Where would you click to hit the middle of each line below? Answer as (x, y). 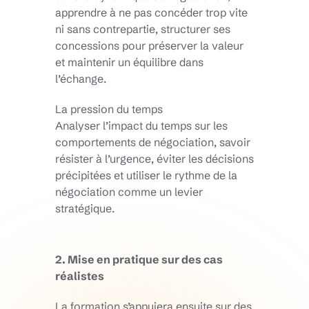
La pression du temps (109, 109)
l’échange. (81, 79)
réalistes (80, 276)
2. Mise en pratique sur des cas (139, 260)
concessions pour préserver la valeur (149, 46)
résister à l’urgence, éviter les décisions (154, 159)
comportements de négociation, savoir (153, 142)
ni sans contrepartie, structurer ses (143, 29)
